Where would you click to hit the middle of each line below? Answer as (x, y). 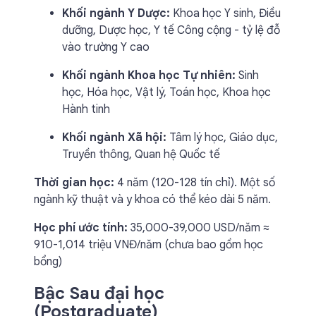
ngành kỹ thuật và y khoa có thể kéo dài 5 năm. (152, 200)
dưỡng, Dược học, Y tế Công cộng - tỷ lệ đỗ (171, 30)
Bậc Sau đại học (99, 293)
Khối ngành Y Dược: (116, 13)
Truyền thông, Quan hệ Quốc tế (141, 154)
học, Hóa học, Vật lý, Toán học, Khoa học (166, 92)
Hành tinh (86, 109)
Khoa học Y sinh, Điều (225, 13)
